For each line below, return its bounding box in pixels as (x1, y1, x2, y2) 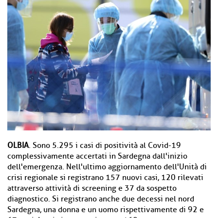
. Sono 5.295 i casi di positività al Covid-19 (29, 141, 181, 150)
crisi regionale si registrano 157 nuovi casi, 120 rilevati (7, 173, 203, 182)
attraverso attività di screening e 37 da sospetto (7, 183, 177, 193)
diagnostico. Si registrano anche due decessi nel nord (7, 194, 194, 204)
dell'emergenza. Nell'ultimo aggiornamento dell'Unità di (7, 162, 207, 172)
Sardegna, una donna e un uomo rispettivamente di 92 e (7, 205, 204, 215)
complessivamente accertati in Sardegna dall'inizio (7, 151, 187, 161)
